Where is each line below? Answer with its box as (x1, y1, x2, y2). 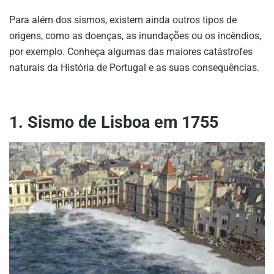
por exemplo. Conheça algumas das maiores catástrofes (9, 45, 253, 57)
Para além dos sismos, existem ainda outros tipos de (9, 13, 237, 26)
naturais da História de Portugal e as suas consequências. (9, 61, 259, 73)
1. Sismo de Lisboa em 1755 (9, 113, 218, 133)
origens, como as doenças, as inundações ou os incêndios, (9, 29, 261, 42)
